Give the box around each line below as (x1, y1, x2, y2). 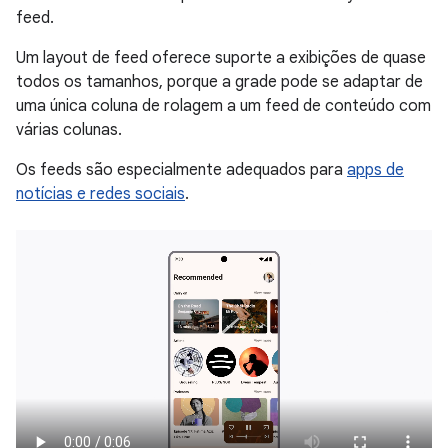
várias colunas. (16, 119, 122, 140)
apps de (347, 159, 404, 180)
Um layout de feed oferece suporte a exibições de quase (16, 47, 426, 68)
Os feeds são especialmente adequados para (16, 159, 347, 180)
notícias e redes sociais (16, 183, 185, 204)
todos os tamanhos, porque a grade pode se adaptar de (16, 71, 423, 92)
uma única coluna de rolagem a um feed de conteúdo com (16, 95, 431, 116)
